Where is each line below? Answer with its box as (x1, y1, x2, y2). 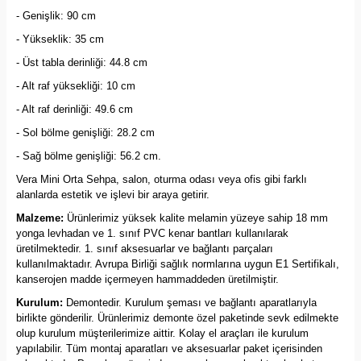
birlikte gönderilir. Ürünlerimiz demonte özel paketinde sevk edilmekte (16, 312, 338, 324)
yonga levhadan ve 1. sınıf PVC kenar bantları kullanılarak (16, 227, 288, 239)
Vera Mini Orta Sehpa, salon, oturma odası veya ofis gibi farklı (16, 173, 307, 185)
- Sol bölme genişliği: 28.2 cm (16, 127, 155, 139)
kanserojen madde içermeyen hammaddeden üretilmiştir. (16, 273, 279, 285)
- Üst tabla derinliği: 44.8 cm (16, 56, 147, 68)
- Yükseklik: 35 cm (16, 33, 104, 45)
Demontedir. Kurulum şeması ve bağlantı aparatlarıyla (63, 297, 317, 309)
